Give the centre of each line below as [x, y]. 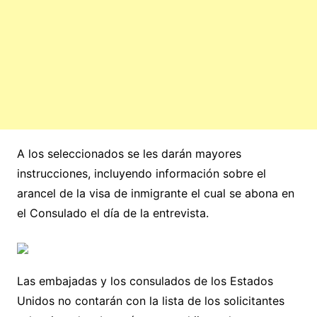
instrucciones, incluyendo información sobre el [141, 174]
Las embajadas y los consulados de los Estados [145, 281]
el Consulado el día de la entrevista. [113, 213]
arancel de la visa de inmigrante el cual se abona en [155, 194]
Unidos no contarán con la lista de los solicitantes [150, 301]
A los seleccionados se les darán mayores [129, 154]
